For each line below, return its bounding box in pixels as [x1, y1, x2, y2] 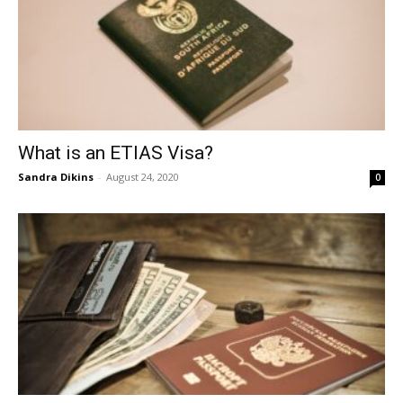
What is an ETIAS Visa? [18, 142, 213, 165]
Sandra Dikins [18, 170, 94, 184]
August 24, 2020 [106, 170, 179, 184]
